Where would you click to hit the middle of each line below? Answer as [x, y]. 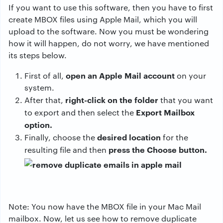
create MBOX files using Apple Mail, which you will [103, 19]
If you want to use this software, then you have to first [111, 7]
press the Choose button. [158, 150]
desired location [129, 137]
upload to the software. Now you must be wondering [109, 31]
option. [38, 125]
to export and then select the [80, 112]
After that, [45, 100]
